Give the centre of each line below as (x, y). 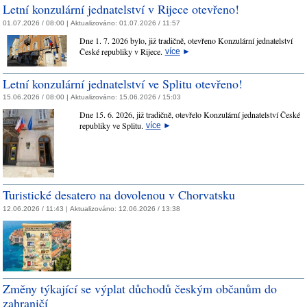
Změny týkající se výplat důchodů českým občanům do (140, 289)
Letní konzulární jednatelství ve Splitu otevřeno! (123, 83)
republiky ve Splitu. (112, 126)
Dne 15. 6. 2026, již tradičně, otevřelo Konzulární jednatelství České (189, 115)
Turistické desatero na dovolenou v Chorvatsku (119, 195)
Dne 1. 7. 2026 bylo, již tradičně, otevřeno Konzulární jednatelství (186, 40)
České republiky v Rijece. (122, 51)
